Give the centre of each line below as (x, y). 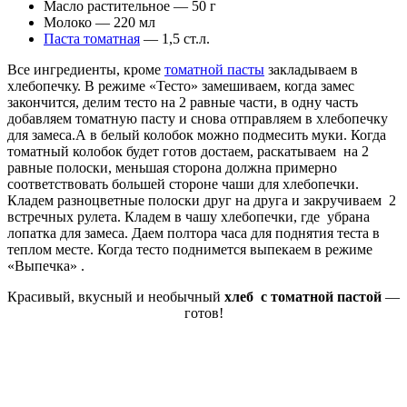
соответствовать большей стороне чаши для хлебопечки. (183, 184)
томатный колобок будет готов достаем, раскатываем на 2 (188, 151)
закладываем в (311, 69)
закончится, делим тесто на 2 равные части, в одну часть (183, 102)
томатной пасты (214, 69)
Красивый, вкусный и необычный (116, 296)
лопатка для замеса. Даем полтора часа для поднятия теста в (194, 233)
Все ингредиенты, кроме (86, 69)
